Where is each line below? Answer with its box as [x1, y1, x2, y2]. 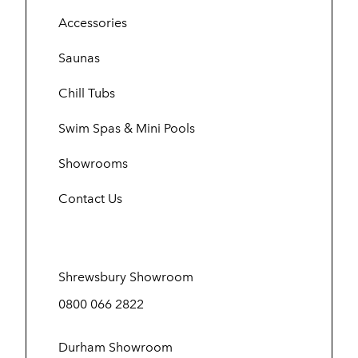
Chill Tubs [58, 85, 115, 101]
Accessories [58, 14, 127, 30]
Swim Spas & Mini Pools [58, 120, 195, 136]
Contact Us [58, 190, 122, 206]
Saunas [58, 50, 100, 66]
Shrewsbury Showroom [58, 268, 193, 284]
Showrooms [58, 155, 128, 171]
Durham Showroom [58, 339, 173, 355]
